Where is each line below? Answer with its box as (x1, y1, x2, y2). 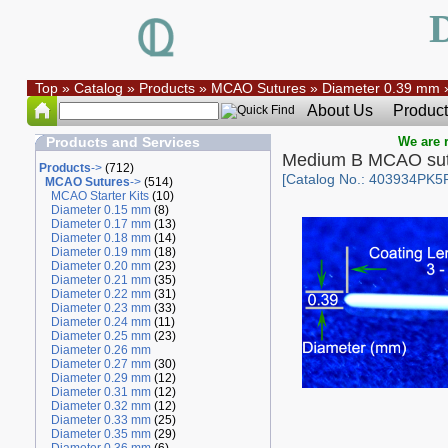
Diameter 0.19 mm (50, 245, 151, 259)
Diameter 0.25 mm (50, 329, 151, 343)
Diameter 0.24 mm (50, 315, 151, 329)
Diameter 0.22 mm (50, 287, 151, 301)
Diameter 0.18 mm (50, 231, 151, 245)
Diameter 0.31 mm (50, 385, 151, 399)
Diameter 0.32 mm (50, 399, 151, 413)
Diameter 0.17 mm (50, 217, 151, 231)
